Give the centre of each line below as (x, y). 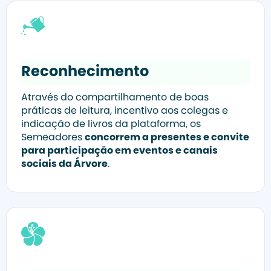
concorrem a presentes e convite (167, 138)
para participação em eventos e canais (119, 152)
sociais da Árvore (64, 165)
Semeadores (53, 138)
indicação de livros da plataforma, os (111, 125)
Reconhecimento (85, 73)
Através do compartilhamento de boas (115, 98)
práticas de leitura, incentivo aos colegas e (125, 112)
